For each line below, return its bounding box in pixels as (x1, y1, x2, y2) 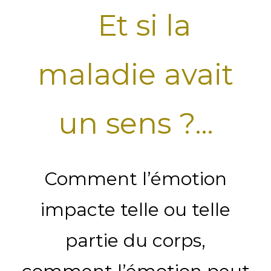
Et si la (82, 7, 191, 43)
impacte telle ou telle (41, 198, 230, 221)
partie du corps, (65, 229, 206, 252)
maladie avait (38, 56, 233, 92)
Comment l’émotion (44, 167, 227, 190)
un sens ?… (57, 105, 214, 141)
